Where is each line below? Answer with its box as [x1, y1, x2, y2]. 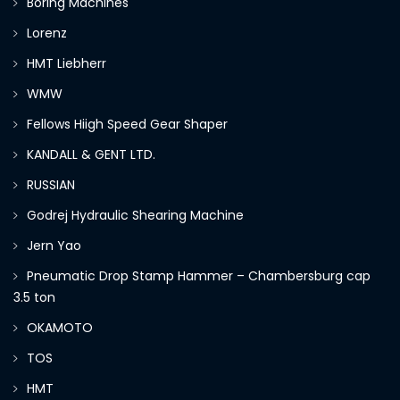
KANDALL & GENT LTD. [27, 146, 155, 164]
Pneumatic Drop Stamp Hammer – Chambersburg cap [27, 267, 371, 286]
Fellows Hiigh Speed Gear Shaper [27, 115, 228, 134]
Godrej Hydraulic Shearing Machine [27, 206, 244, 225]
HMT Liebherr [27, 54, 106, 73]
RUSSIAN [27, 176, 75, 195]
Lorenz [27, 24, 67, 43]
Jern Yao [27, 237, 81, 255]
